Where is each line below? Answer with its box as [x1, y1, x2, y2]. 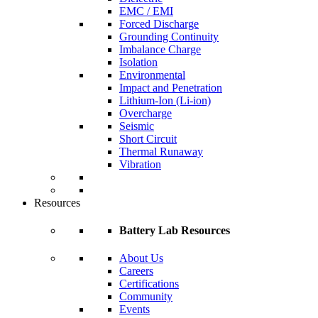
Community [119, 290, 172, 303]
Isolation [119, 55, 158, 68]
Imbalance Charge [119, 43, 201, 55]
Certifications [119, 278, 179, 290]
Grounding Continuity [119, 30, 219, 43]
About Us [119, 252, 163, 265]
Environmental [119, 68, 185, 81]
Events [119, 303, 150, 316]
